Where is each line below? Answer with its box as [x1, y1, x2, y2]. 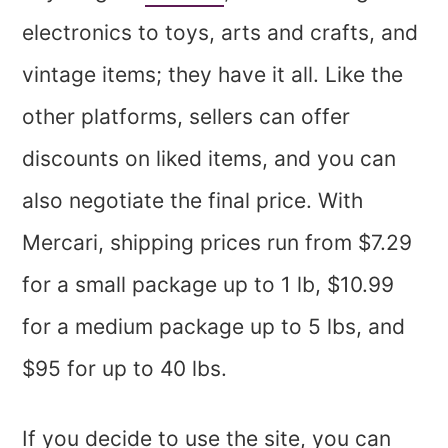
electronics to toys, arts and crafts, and [22, 19, 419, 45]
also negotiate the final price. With [22, 187, 364, 213]
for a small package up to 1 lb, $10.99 [22, 271, 395, 297]
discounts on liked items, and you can [22, 145, 397, 171]
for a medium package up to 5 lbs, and [22, 313, 406, 339]
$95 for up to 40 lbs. [22, 355, 234, 381]
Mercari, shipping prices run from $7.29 [22, 229, 413, 255]
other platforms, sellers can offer [22, 103, 351, 129]
